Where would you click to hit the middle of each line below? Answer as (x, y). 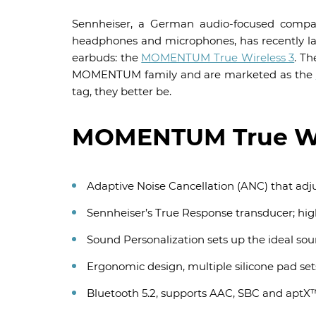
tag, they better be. (122, 91)
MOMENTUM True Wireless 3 (218, 57)
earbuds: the (107, 57)
